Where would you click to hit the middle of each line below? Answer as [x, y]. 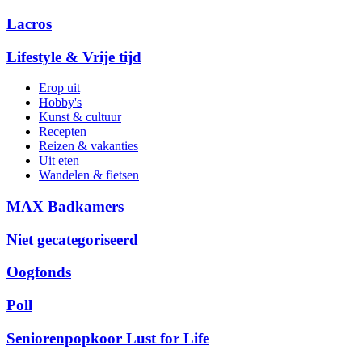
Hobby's [60, 103]
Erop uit [59, 88]
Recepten [63, 132]
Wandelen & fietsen [89, 175]
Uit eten [59, 161]
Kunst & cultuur [80, 117]
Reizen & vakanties [88, 146]
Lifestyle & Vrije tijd [74, 57]
